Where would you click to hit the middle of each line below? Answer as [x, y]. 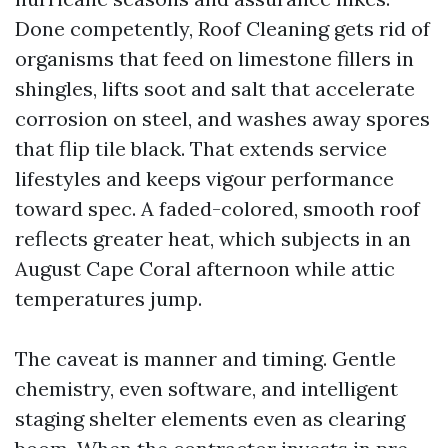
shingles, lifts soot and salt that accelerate [215, 88]
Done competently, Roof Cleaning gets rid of [222, 28]
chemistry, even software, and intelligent [206, 388]
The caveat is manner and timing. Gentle [205, 358]
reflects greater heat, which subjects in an [213, 238]
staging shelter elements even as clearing [210, 418]
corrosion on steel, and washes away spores [222, 118]
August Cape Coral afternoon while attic [205, 268]
